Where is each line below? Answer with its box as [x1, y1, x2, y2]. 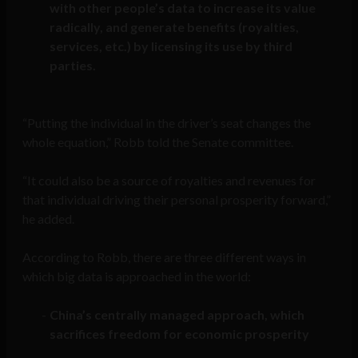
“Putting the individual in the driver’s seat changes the [22, 114, 311, 130]
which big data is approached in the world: [22, 268, 251, 284]
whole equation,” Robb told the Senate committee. [22, 133, 293, 149]
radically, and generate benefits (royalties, [49, 18, 299, 34]
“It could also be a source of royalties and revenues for [22, 172, 316, 188]
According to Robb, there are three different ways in [22, 249, 306, 265]
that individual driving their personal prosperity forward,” [22, 191, 331, 207]
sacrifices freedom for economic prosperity [49, 325, 309, 341]
